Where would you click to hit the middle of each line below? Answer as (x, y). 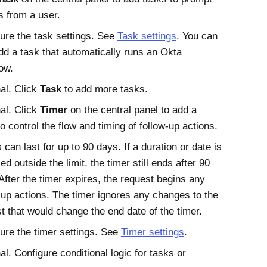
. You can (197, 36)
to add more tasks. (104, 89)
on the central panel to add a (132, 110)
